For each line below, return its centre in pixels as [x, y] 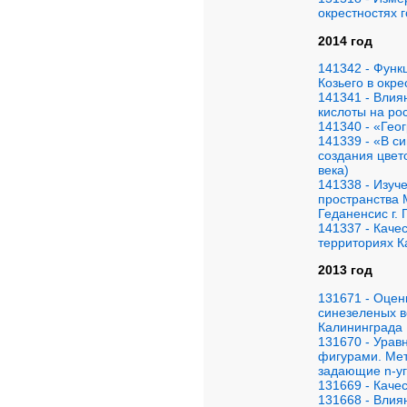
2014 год [345, 40]
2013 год [345, 270]
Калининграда [360, 327]
